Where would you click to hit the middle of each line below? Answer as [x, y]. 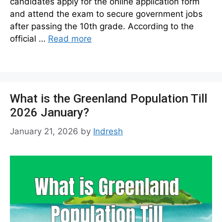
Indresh [108, 131]
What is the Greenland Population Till [109, 99]
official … [29, 39]
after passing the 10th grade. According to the [102, 27]
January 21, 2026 [44, 131]
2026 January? [50, 113]
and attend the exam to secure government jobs [106, 14]
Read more [70, 39]
